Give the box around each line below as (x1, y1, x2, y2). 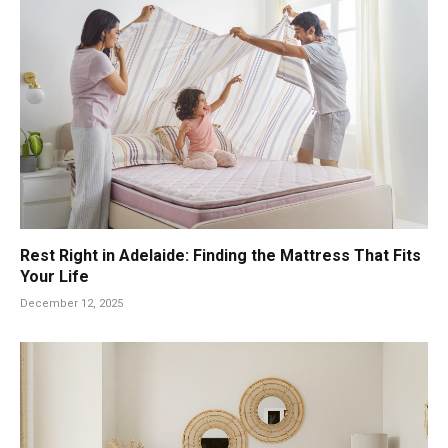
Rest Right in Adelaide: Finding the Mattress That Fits (20, 245, 421, 265)
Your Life (20, 266, 89, 286)
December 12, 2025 (20, 296, 123, 310)
